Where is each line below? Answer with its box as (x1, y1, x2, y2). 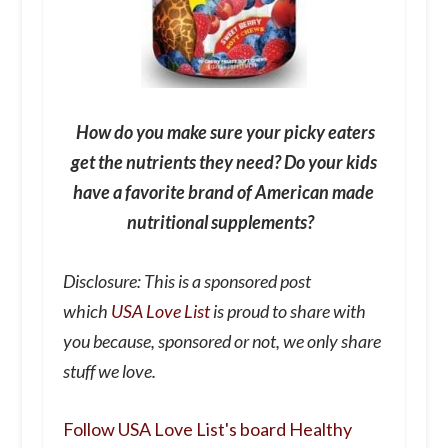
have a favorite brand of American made (73, 180, 375, 203)
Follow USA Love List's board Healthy (62, 418, 352, 441)
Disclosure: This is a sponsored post (62, 269, 311, 292)
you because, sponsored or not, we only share (62, 329, 381, 352)
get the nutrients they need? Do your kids (70, 150, 377, 173)
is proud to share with (209, 299, 366, 322)
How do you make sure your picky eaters (75, 120, 375, 143)
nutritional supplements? (127, 210, 315, 233)
